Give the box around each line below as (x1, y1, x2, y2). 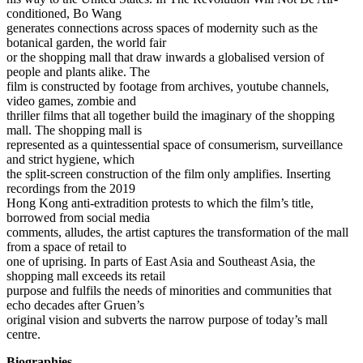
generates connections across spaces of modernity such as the (6, 20, 318, 35)
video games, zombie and (6, 93, 136, 108)
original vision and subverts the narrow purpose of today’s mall (6, 312, 327, 327)
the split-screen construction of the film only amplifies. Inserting (6, 166, 331, 181)
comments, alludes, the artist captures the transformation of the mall (6, 224, 348, 239)
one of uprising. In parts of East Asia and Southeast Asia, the (6, 254, 315, 268)
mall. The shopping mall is (6, 122, 142, 137)
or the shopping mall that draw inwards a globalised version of (6, 49, 324, 64)
